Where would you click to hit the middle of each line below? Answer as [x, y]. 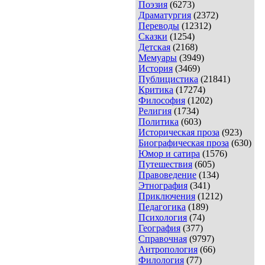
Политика [159, 122]
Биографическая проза [184, 143]
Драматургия [165, 15]
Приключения [167, 196]
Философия [162, 101]
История [156, 69]
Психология [163, 218]
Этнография [163, 186]
